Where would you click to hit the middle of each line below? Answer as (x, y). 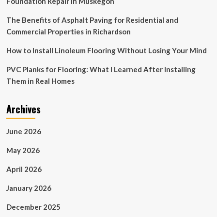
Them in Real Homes (40, 81)
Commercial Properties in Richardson (68, 31)
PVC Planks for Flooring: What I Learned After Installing (101, 69)
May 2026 (23, 150)
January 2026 (29, 188)
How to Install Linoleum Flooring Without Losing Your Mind (106, 50)
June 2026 (23, 131)
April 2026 (24, 169)
